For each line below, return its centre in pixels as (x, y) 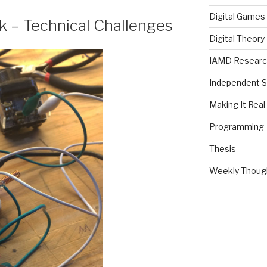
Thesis (222, 148)
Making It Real (237, 104)
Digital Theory (237, 38)
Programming (236, 126)
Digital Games (237, 16)
